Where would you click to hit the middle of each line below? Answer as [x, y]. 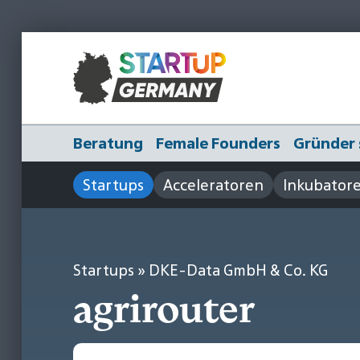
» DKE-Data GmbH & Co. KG [231, 270]
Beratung [108, 143]
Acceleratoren [213, 184]
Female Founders [218, 143]
